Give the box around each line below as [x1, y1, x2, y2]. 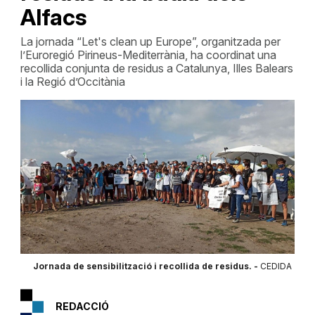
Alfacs [20, 4, 86, 31]
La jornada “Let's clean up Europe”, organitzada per [20, 34, 281, 49]
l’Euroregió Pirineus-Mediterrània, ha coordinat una [20, 48, 276, 62]
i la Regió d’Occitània [20, 75, 125, 89]
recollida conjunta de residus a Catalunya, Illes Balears [20, 61, 293, 75]
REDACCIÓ [55, 300, 109, 312]
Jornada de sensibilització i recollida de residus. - [32, 260, 260, 271]
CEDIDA [259, 260, 292, 271]
